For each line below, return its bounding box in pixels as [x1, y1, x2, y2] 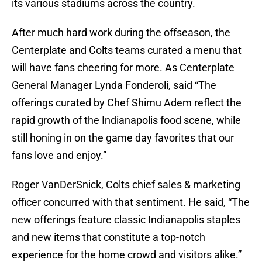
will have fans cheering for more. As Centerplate [12, 61, 235, 74]
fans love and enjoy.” [12, 149, 106, 162]
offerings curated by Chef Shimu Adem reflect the [12, 96, 242, 109]
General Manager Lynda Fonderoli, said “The [12, 79, 216, 92]
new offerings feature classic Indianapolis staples [12, 213, 240, 226]
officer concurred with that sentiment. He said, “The [12, 196, 250, 209]
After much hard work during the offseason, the [12, 26, 230, 39]
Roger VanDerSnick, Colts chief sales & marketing [12, 178, 240, 191]
